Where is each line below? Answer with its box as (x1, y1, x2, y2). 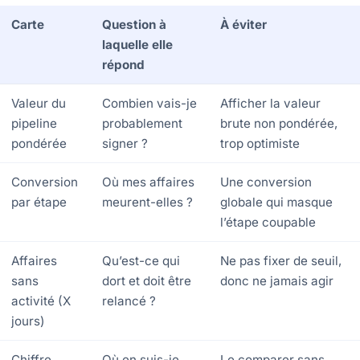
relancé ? (101, 292, 156, 309)
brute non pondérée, (219, 115, 337, 131)
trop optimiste (219, 135, 300, 151)
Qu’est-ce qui (101, 252, 180, 268)
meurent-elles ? (101, 194, 193, 210)
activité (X (10, 292, 71, 309)
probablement (101, 115, 182, 131)
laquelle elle (101, 36, 173, 52)
